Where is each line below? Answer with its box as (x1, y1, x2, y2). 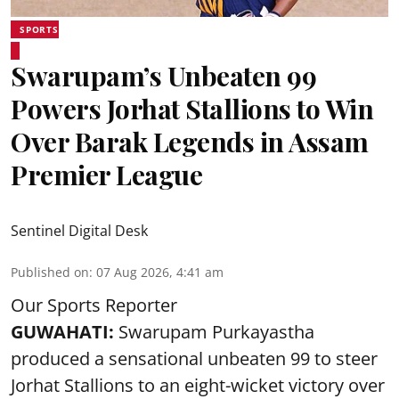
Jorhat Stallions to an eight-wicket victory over (11, 372, 385, 397)
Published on (11, 263, 89, 281)
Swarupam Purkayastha (118, 319, 314, 344)
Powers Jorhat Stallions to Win (11, 90, 373, 126)
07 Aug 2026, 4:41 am (96, 263, 224, 281)
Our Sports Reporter (11, 292, 177, 317)
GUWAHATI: (11, 319, 118, 344)
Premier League (11, 156, 202, 192)
